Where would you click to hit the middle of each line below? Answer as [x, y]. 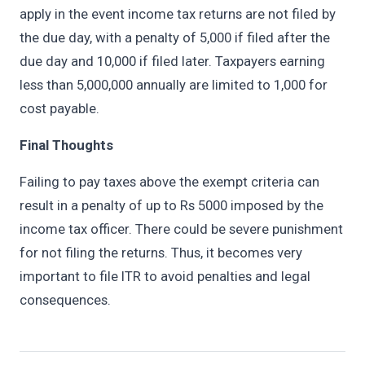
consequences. [65, 299]
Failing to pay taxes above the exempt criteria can [169, 181]
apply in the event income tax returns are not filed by [178, 13]
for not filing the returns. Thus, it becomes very [161, 252]
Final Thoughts [66, 145]
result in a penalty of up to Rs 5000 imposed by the [172, 205]
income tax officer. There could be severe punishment [181, 229]
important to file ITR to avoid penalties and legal [165, 276]
